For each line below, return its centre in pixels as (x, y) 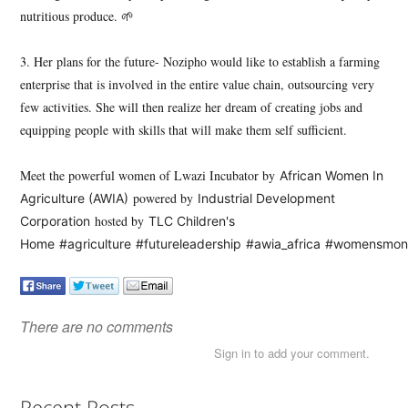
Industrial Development (266, 199)
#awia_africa (283, 244)
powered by (163, 199)
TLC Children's (192, 221)
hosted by (119, 221)
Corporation (55, 221)
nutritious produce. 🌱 (77, 16)
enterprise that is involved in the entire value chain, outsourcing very (197, 85)
